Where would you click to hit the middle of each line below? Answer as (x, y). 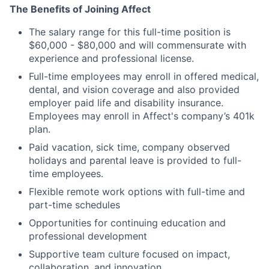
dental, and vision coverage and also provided (134, 89)
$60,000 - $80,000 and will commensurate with (138, 45)
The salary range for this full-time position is (130, 32)
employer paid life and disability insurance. (126, 102)
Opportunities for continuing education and (127, 222)
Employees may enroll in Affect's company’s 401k (142, 116)
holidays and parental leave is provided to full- (135, 160)
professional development (88, 236)
